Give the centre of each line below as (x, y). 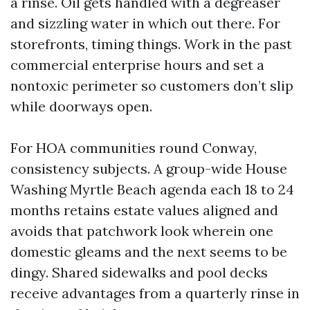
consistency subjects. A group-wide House (149, 168)
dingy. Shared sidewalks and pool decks (139, 272)
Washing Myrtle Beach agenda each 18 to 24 (152, 189)
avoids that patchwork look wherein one (142, 231)
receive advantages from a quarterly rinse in (155, 293)
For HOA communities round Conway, (134, 148)
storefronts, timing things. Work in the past (151, 44)
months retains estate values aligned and (144, 210)
